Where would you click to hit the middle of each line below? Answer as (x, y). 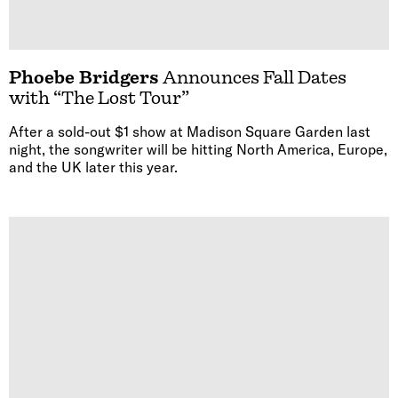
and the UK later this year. (93, 167)
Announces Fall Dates (253, 77)
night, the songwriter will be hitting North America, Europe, (198, 149)
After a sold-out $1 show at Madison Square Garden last (190, 131)
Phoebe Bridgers (84, 77)
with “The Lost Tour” (99, 98)
